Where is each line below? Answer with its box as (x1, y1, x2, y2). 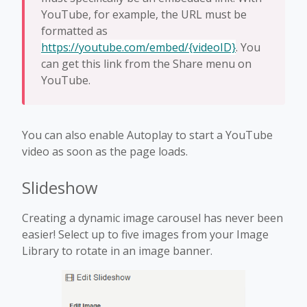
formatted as (41, 23, 108, 38)
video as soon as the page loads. (22, 143, 188, 159)
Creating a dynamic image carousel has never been (22, 210, 283, 225)
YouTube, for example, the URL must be (41, 6, 247, 22)
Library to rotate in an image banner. (22, 243, 212, 258)
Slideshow (22, 175, 98, 199)
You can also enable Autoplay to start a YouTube (22, 127, 273, 143)
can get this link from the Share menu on (41, 56, 251, 71)
